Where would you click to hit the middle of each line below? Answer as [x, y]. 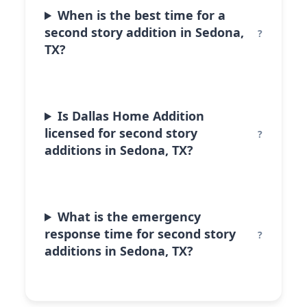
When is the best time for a [142, 15]
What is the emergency [130, 217]
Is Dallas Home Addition [131, 116]
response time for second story [140, 234]
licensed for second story [121, 133]
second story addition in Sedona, [144, 32]
